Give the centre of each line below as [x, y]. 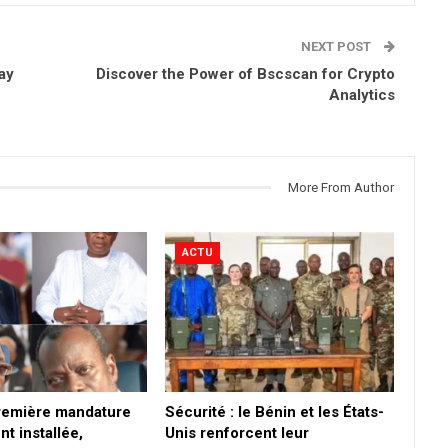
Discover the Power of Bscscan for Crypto [245, 73]
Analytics [362, 94]
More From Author [341, 187]
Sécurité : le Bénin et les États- [274, 412]
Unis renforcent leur [236, 433]
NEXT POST [337, 46]
